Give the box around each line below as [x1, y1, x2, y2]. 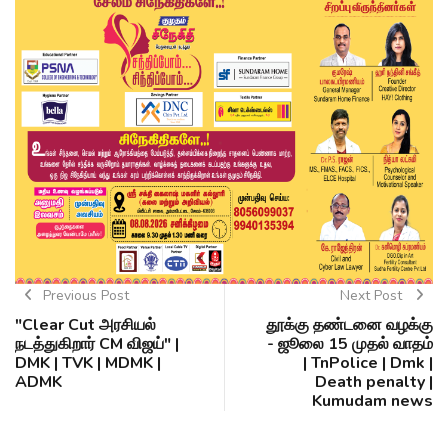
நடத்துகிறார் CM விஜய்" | [15, 333, 179, 356]
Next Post [339, 286, 406, 306]
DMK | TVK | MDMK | [15, 352, 161, 375]
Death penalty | [315, 371, 433, 394]
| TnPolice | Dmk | [303, 352, 433, 375]
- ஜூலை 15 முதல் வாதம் [267, 333, 433, 356]
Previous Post [42, 286, 129, 306]
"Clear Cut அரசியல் [15, 314, 156, 337]
